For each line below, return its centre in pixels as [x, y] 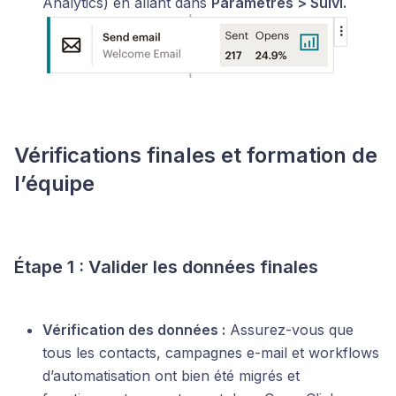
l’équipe [54, 184]
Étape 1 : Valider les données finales [166, 267]
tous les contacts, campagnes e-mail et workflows [211, 353]
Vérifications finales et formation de [196, 156]
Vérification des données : [134, 330]
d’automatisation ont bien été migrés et [171, 376]
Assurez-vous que [289, 330]
